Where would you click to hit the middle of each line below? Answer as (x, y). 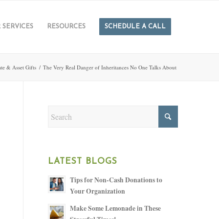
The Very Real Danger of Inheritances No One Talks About (110, 67)
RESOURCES (66, 27)
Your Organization (97, 191)
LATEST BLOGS (82, 162)
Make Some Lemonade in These (115, 208)
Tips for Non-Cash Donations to (116, 180)
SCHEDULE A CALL (135, 27)
